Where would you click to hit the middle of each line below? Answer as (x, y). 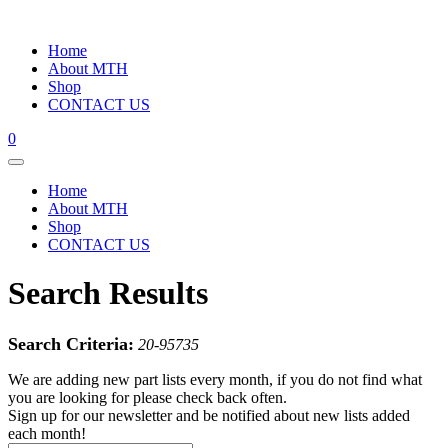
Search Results (108, 293)
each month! (47, 433)
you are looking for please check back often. (147, 397)
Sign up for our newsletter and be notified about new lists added (209, 415)
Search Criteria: (71, 343)
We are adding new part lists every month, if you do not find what (215, 379)
